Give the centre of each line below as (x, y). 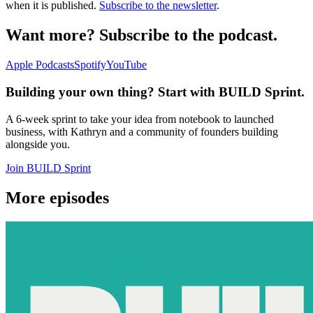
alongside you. (38, 144)
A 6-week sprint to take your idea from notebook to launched (140, 119)
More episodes (57, 197)
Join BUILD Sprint (48, 168)
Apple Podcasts (40, 65)
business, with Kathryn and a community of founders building (142, 131)
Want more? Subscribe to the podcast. (141, 35)
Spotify (90, 65)
